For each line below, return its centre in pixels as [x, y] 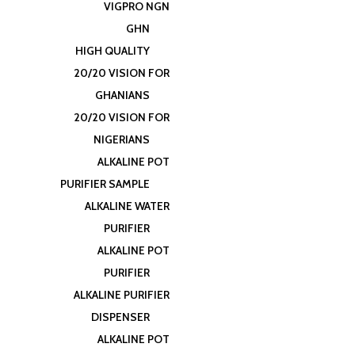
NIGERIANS [122, 139]
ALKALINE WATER [127, 206]
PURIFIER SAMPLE [105, 184]
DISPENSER [120, 317]
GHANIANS [122, 95]
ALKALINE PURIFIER [122, 295]
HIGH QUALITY [113, 51]
